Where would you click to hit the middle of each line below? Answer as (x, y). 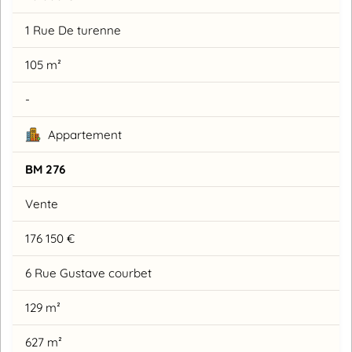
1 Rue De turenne (73, 31)
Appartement (83, 135)
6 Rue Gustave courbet (88, 273)
